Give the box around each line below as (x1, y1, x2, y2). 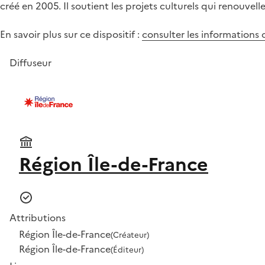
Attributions (9, 211, 66, 225)
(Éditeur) (111, 244, 144, 256)
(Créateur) (111, 229, 149, 241)
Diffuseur (9, 56, 51, 70)
